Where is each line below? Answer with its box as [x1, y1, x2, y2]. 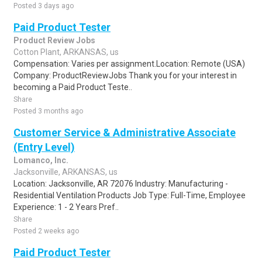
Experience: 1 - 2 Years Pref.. [13, 202, 119, 212]
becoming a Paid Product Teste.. [13, 82, 132, 92]
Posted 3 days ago [13, 2, 74, 10]
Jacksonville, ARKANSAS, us [13, 167, 118, 177]
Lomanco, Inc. [13, 156, 68, 165]
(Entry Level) [13, 141, 75, 153]
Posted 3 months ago [13, 107, 83, 115]
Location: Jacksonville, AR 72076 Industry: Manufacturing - [13, 179, 228, 188]
